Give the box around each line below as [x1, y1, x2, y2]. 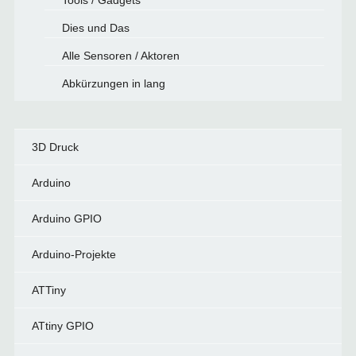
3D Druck [31, 141, 79, 153]
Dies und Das [61, 21, 130, 34]
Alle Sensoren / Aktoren [61, 49, 180, 62]
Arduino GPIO [31, 212, 102, 225]
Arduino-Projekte [31, 248, 116, 261]
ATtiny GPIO [31, 319, 94, 332]
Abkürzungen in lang [61, 77, 165, 90]
